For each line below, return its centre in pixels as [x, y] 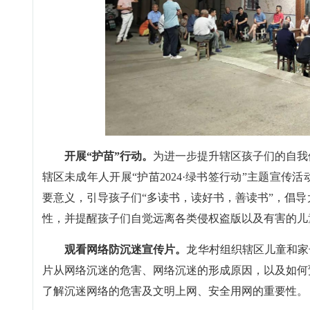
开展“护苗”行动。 [108, 156]
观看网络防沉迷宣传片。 [125, 249]
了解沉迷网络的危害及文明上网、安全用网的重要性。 [175, 291]
